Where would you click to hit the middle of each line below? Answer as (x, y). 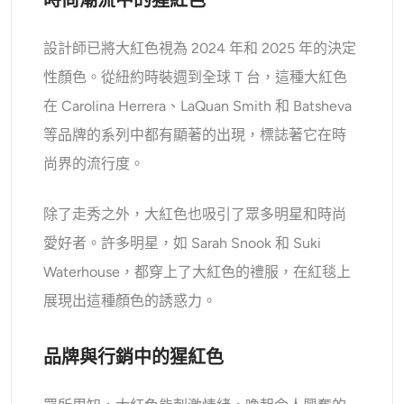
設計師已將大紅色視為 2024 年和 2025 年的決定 (200, 48)
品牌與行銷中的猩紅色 (134, 357)
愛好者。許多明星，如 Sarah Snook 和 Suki (183, 243)
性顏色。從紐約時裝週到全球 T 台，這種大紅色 (196, 77)
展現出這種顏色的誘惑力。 (130, 300)
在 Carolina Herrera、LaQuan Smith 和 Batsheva (198, 106)
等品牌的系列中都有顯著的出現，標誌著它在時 (195, 134)
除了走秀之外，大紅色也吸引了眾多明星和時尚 (195, 214)
